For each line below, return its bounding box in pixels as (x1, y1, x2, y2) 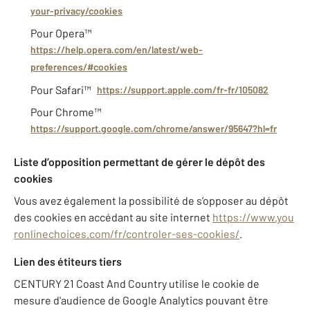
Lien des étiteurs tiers (14, 255, 122, 268)
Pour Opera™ (30, 26, 92, 40)
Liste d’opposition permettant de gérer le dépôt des (14, 155, 265, 169)
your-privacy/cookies (30, 5, 122, 17)
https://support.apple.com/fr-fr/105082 (97, 84, 268, 96)
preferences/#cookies (30, 61, 127, 73)
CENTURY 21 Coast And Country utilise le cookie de (14, 277, 259, 291)
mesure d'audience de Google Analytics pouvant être (14, 293, 268, 307)
